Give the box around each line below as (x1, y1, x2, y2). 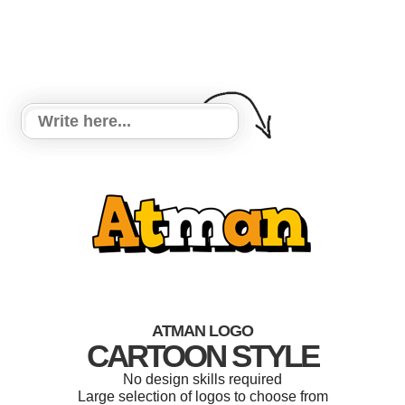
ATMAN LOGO (152, 322, 253, 340)
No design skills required (123, 372, 282, 387)
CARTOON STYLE (87, 338, 318, 373)
